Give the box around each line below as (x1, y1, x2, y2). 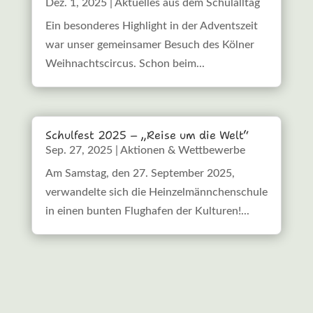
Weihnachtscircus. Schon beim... (45, 58, 205, 70)
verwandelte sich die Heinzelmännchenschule (45, 187, 268, 198)
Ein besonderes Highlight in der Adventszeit (45, 20, 258, 32)
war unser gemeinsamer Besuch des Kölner (45, 39, 254, 51)
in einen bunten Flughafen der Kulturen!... (45, 205, 249, 217)
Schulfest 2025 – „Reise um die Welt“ (45, 128, 249, 143)
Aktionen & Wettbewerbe (119, 145, 245, 156)
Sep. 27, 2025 (45, 145, 112, 156)
